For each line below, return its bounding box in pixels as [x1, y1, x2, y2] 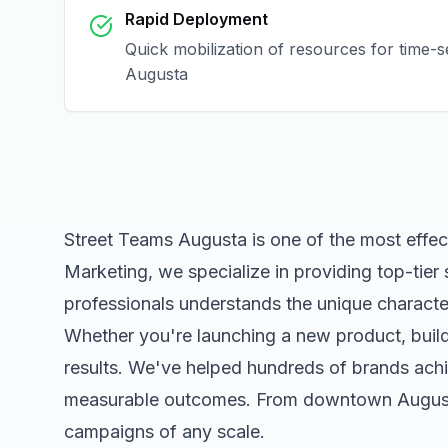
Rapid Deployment [125, 9, 268, 29]
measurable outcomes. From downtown [64, 389, 397, 410]
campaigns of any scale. [64, 421, 265, 442]
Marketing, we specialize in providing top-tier [64, 261, 444, 282]
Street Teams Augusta [64, 229, 247, 250]
